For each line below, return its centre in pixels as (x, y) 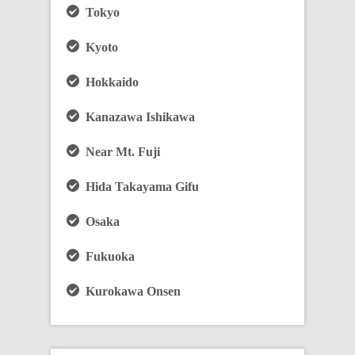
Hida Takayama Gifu (139, 187)
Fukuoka (107, 256)
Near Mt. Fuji (120, 152)
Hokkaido (109, 82)
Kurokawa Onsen (130, 291)
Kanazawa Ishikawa (137, 117)
